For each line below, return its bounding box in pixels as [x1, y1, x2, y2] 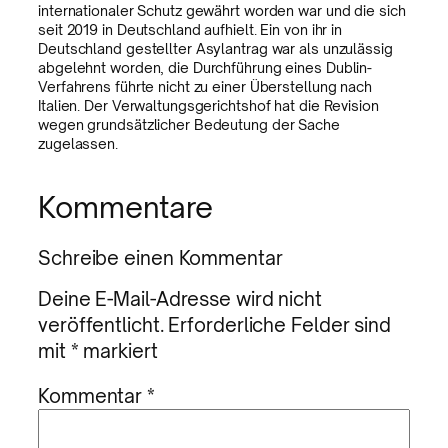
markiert [78, 339, 158, 363]
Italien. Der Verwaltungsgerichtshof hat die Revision [38, 97, 379, 115]
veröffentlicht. [38, 313, 164, 337]
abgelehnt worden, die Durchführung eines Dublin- [38, 59, 373, 77]
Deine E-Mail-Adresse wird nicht [38, 287, 322, 311]
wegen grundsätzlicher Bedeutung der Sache [38, 116, 340, 134]
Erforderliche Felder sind [168, 313, 391, 337]
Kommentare [38, 188, 213, 225]
